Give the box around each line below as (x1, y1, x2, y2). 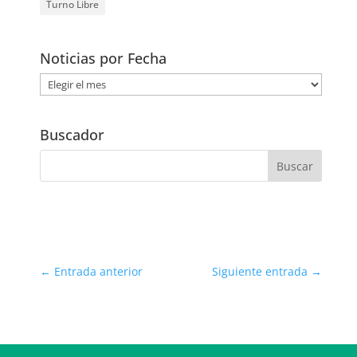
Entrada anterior (54, 264, 143, 280)
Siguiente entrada (211, 264, 308, 280)
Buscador (40, 125, 105, 145)
